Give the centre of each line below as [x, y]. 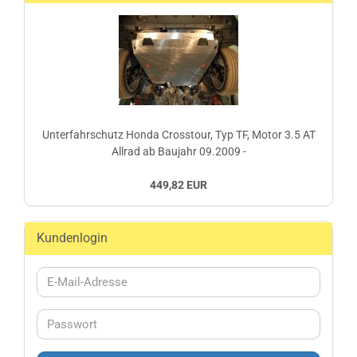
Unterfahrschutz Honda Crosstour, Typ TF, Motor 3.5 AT [178, 135]
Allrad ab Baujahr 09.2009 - [178, 151]
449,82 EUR [178, 185]
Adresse [68, 316]
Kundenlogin [72, 238]
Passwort [71, 324]
